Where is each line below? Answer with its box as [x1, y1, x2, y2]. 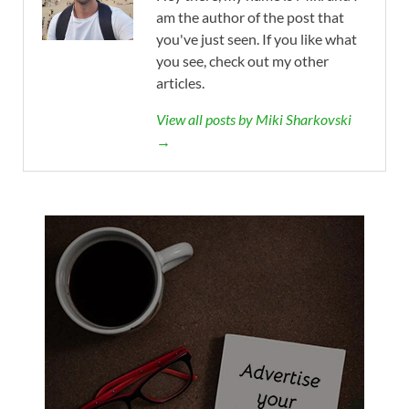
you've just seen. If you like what [156, 29, 357, 47]
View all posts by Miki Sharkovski [156, 110, 351, 128]
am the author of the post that [156, 7, 344, 26]
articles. [156, 73, 204, 91]
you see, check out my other [156, 51, 329, 69]
